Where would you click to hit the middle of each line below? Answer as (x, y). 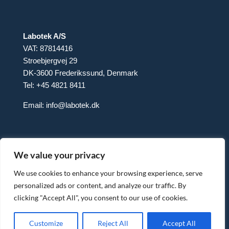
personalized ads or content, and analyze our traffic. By (100, 185)
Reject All (113, 223)
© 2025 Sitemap (60, 208)
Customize (46, 223)
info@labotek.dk (73, 105)
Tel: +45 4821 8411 (54, 85)
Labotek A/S (44, 36)
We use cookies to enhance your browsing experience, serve (108, 173)
